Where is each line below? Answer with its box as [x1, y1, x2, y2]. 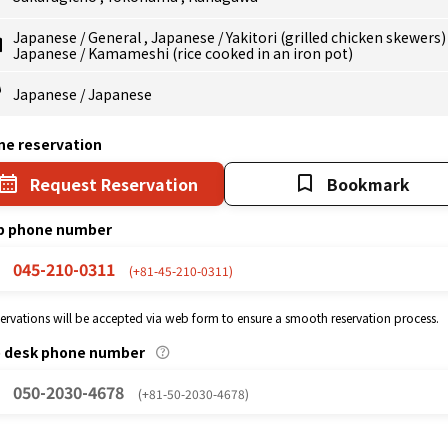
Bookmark [327, 172, 410, 196]
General [88, 27, 144, 47]
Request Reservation [29, 172, 198, 196]
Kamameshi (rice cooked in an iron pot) [88, 43, 353, 63]
